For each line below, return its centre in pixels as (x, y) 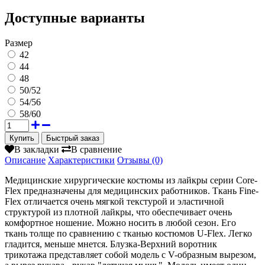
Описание (25, 160)
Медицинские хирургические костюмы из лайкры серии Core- (131, 180)
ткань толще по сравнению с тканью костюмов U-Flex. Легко (128, 233)
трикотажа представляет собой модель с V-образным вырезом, (130, 254)
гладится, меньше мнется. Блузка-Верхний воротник (111, 244)
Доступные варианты (75, 17)
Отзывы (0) (140, 160)
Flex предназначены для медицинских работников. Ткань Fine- (132, 190)
